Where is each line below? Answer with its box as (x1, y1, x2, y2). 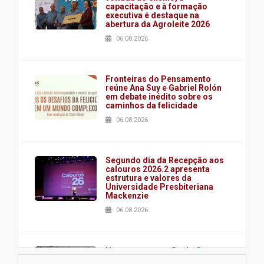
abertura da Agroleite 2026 (105, 19, 210, 29)
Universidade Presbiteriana (105, 182, 213, 192)
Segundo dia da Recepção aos (105, 156, 224, 166)
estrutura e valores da (105, 173, 192, 183)
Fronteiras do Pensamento (105, 74, 211, 84)
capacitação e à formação (105, 2, 207, 12)
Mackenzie (105, 191, 148, 201)
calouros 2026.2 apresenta (105, 164, 210, 174)
